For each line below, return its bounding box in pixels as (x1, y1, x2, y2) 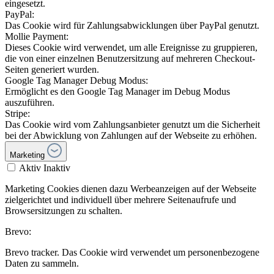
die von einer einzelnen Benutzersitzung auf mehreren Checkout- (5, 53, 255, 64)
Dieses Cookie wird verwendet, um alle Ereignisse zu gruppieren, (5, 42, 257, 53)
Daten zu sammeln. (5, 258, 79, 269)
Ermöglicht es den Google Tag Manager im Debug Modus (5, 86, 230, 97)
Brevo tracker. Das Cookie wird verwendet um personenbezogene (5, 247, 259, 258)
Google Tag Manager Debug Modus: (5, 75, 148, 86)
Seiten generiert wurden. (5, 64, 99, 75)
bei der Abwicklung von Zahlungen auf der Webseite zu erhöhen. (5, 130, 257, 141)
